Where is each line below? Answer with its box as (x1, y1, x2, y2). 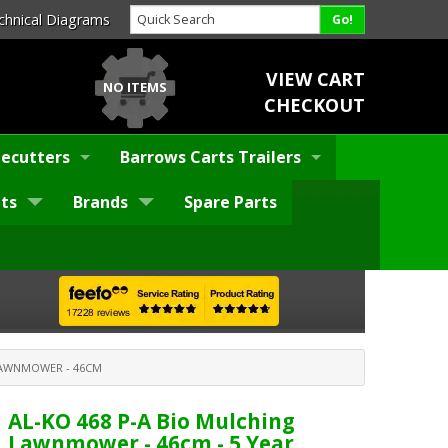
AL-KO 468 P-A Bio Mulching (8, 407, 296, 436)
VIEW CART (265, 66, 365, 91)
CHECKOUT (263, 92, 365, 117)
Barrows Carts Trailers (120, 146, 301, 169)
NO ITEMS (103, 77, 168, 96)
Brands (73, 191, 128, 214)
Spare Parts (184, 191, 277, 214)
